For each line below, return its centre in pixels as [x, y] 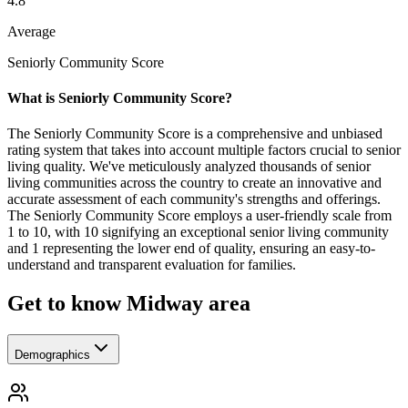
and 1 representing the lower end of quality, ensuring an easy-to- [191, 249]
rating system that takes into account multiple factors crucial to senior [204, 150]
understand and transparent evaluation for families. [152, 265]
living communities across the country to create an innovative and [194, 183]
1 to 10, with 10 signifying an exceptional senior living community [198, 232]
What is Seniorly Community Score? [120, 97]
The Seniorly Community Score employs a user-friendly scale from [199, 216]
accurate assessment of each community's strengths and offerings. [194, 199]
